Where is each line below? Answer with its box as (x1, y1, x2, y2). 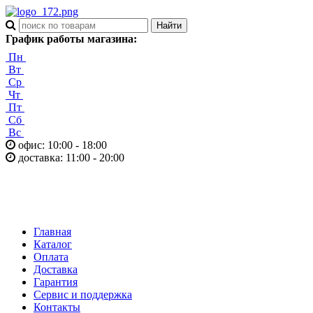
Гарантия (34, 276, 78, 288)
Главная (34, 226, 71, 238)
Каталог (34, 238, 72, 250)
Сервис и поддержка (34, 289, 132, 300)
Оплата (34, 251, 68, 263)
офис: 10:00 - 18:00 (15, 139, 107, 151)
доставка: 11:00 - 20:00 (15, 152, 124, 163)
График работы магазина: (6, 33, 137, 45)
